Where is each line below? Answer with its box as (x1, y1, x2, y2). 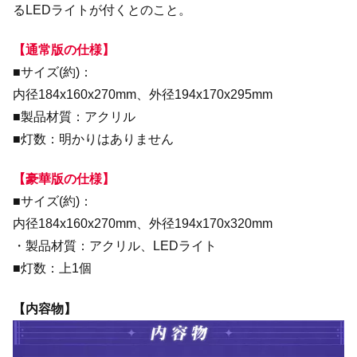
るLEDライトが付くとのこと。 (13, 2, 191, 17)
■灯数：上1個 (13, 261, 92, 276)
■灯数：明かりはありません (13, 131, 174, 146)
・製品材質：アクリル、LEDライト (13, 239, 217, 253)
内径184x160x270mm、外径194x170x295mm (13, 87, 273, 101)
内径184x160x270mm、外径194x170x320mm (13, 217, 273, 231)
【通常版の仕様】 (13, 42, 115, 57)
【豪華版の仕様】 (13, 172, 115, 186)
